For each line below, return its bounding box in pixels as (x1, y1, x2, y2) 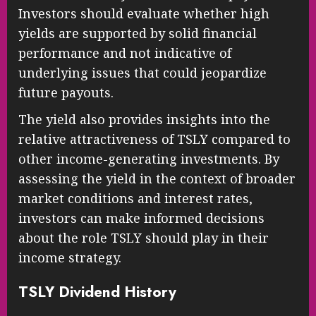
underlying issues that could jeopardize (18, 63, 267, 81)
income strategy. (18, 248, 121, 266)
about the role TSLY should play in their (18, 229, 269, 246)
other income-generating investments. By (18, 150, 279, 167)
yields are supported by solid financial (18, 24, 257, 42)
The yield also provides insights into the (18, 110, 270, 128)
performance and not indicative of (18, 44, 231, 61)
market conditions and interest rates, (18, 189, 253, 207)
